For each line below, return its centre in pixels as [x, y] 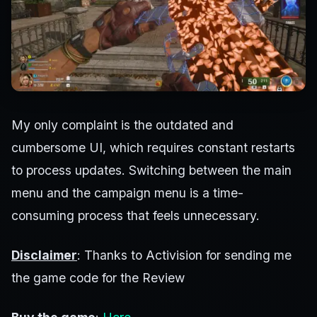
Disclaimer [44, 255]
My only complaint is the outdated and [122, 125]
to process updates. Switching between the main [151, 171]
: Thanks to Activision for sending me [184, 255]
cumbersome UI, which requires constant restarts [153, 148]
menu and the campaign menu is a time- [127, 193]
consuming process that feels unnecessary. [136, 216]
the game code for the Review [98, 278]
